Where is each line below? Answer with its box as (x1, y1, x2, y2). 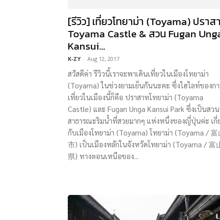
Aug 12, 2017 (87, 55, 119, 62)
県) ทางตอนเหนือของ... (68, 151, 138, 161)
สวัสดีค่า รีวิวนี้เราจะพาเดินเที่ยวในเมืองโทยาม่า (68, 69, 209, 78)
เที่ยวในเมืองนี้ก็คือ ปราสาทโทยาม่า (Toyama (68, 92, 203, 102)
